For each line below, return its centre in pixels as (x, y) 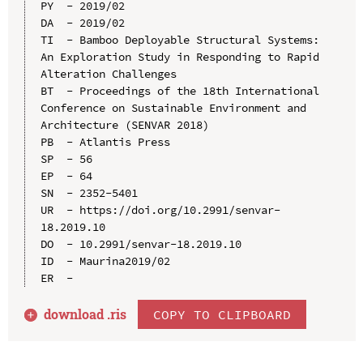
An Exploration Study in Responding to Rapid (179, 56)
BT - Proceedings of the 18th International (179, 90)
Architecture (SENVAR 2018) (124, 124)
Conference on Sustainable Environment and (173, 107)
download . (77, 314)
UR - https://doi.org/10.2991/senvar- (160, 209)
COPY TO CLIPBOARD (222, 314)
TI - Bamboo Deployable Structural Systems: (179, 39)
